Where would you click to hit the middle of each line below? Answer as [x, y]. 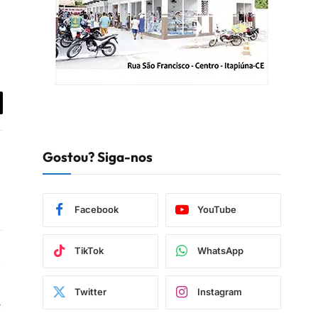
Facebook [97, 210]
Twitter [91, 292]
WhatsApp [220, 251]
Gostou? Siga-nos [98, 157]
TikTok [89, 251]
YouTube [217, 210]
